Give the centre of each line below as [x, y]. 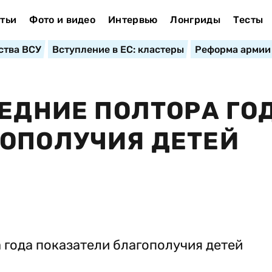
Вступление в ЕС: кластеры [118, 49]
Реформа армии [233, 49]
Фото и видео [63, 20]
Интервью [133, 20]
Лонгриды [195, 20]
